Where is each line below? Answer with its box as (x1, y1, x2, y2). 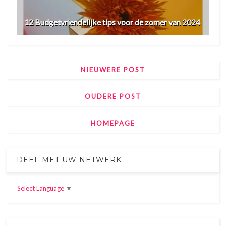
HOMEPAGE (90, 119, 135, 127)
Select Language (17, 184, 65, 192)
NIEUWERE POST (80, 65, 145, 74)
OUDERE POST (84, 92, 141, 100)
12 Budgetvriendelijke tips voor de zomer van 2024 (24, 17, 201, 27)
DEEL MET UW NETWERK (17, 155, 122, 164)
